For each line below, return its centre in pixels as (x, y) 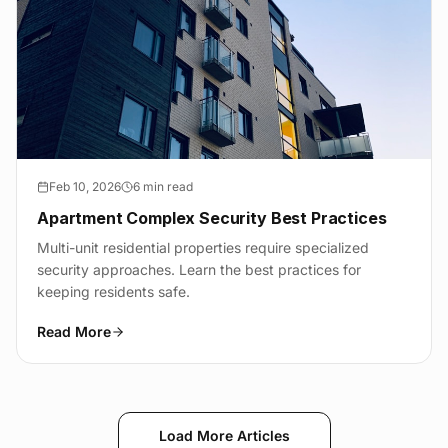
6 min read (163, 187)
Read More (74, 332)
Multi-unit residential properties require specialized (203, 248)
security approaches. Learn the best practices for (199, 270)
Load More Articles (224, 436)
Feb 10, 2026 (85, 187)
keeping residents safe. (113, 292)
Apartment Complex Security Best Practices (212, 218)
